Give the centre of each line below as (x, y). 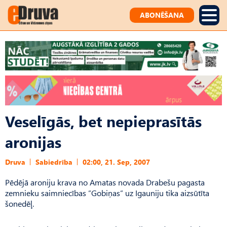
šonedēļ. (20, 203)
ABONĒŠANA (162, 15)
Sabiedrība (54, 162)
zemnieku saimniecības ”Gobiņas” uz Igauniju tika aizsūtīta (107, 193)
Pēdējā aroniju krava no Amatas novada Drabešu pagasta (105, 182)
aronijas (33, 141)
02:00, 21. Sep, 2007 (116, 162)
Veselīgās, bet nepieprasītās (103, 121)
